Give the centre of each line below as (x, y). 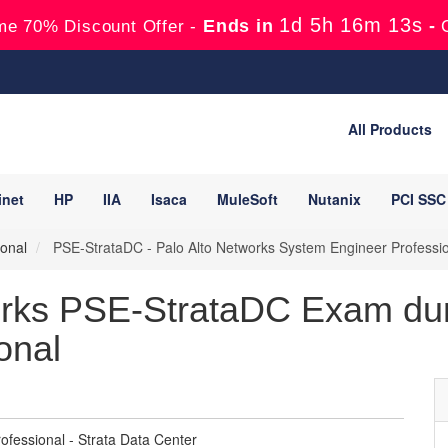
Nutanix (334, 199)
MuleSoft (247, 199)
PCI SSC (418, 199)
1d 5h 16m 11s (351, 25)
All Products (390, 129)
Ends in (238, 26)
